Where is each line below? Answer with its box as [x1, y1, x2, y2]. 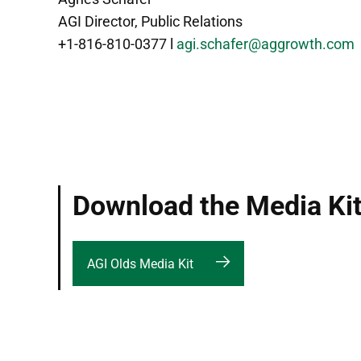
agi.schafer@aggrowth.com [176, 35, 355, 52]
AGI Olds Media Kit [87, 255, 193, 272]
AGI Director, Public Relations [58, 12, 243, 30]
